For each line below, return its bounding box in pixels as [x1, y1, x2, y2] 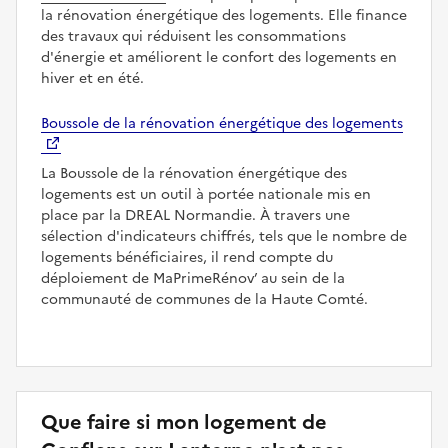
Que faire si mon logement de [41, 406, 327, 437]
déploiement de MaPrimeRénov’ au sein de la [41, 267, 345, 289]
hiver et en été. [41, 67, 144, 89]
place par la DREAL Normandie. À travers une [41, 204, 350, 226]
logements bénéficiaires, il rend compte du [41, 246, 333, 268]
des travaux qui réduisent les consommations [41, 25, 346, 47]
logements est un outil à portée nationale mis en [41, 183, 371, 205]
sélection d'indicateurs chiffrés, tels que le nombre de [41, 225, 407, 247]
